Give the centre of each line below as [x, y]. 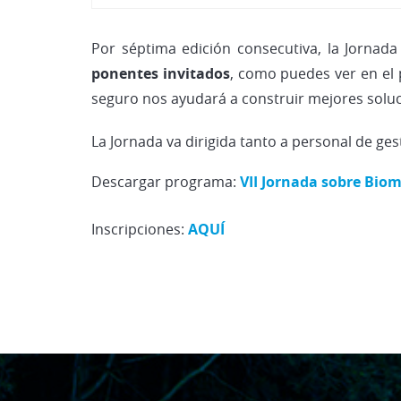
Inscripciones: [140, 229]
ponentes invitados [161, 73]
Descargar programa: [166, 181]
